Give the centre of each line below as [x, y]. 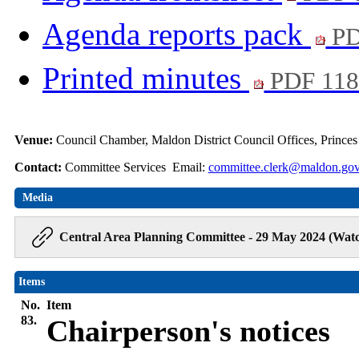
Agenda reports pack [177, 34]
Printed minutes [146, 79]
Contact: [39, 167]
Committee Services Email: [136, 167]
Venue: [35, 140]
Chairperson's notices [188, 331]
